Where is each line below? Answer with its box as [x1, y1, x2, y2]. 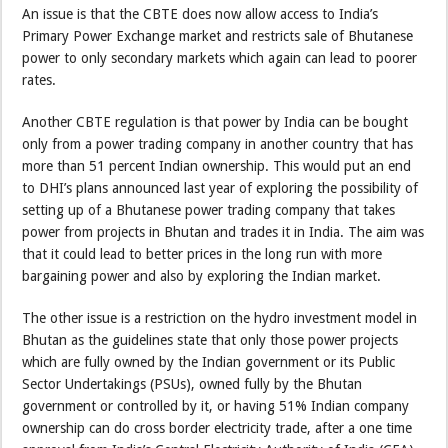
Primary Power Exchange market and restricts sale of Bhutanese [22, 27, 414, 44]
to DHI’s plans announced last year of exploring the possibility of [22, 179, 419, 196]
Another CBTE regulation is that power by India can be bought [22, 113, 409, 130]
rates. [22, 71, 57, 88]
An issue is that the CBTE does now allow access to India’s [22, 5, 379, 22]
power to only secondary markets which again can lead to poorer [22, 49, 418, 66]
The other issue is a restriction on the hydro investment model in [22, 309, 418, 326]
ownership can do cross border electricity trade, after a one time [22, 419, 413, 436]
